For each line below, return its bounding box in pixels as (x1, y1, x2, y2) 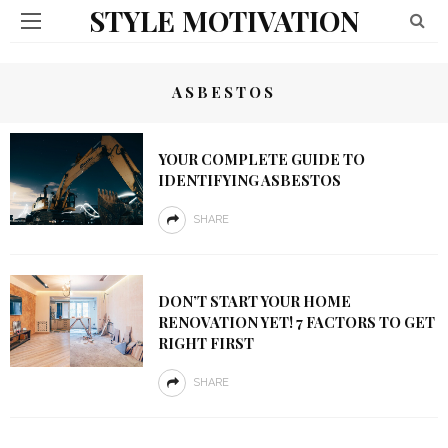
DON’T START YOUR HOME (157, 291, 351, 311)
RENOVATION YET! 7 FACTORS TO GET (157, 312, 435, 332)
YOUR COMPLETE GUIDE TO (157, 149, 365, 169)
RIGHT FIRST (157, 333, 254, 353)
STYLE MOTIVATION (88, 2, 360, 39)
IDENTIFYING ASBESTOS (157, 170, 341, 190)
